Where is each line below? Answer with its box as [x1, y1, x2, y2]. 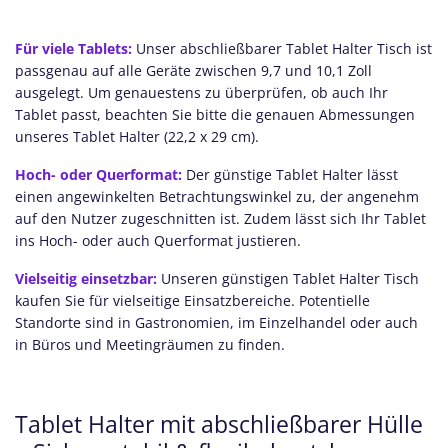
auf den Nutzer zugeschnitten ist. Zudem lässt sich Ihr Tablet [15, 208, 426, 228]
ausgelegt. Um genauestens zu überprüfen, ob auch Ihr [15, 82, 388, 102]
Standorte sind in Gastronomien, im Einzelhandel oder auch [15, 312, 418, 332]
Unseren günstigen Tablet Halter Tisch [157, 268, 419, 288]
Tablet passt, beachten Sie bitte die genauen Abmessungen [15, 104, 415, 124]
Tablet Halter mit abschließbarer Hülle [15, 407, 423, 440]
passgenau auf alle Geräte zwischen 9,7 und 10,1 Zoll [15, 60, 372, 80]
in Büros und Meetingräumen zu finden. [15, 334, 285, 354]
